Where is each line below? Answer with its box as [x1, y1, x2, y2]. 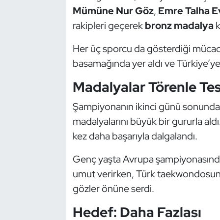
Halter [26, 23, 53, 34]
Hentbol [26, 73, 60, 84]
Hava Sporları [26, 48, 81, 59]
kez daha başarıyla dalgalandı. [72, 130, 197, 143]
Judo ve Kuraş [26, 123, 83, 134]
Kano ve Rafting [26, 148, 90, 159]
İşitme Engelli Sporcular [26, 98, 120, 109]
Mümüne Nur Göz [72, 4, 154, 17]
